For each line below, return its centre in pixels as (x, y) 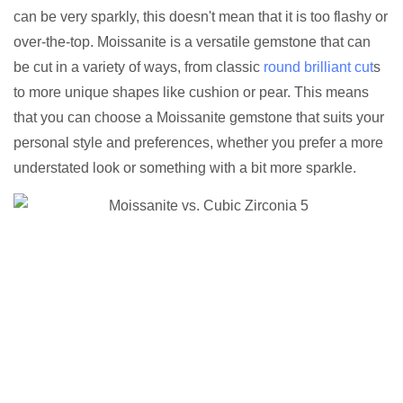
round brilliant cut (318, 67)
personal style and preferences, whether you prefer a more (198, 143)
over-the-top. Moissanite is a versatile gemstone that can (192, 42)
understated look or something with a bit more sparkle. (185, 168)
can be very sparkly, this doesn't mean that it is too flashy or (201, 17)
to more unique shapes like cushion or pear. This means (191, 93)
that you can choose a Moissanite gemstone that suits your (199, 118)
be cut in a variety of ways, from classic (139, 67)
